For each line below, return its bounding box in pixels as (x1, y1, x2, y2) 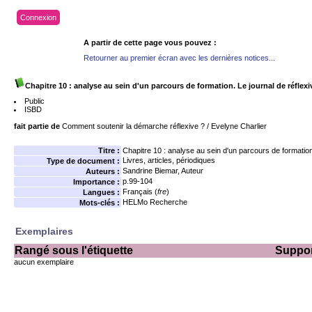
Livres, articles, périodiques (123, 156, 215, 164)
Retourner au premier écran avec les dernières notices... (84, 54, 275, 62)
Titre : (98, 146, 120, 155)
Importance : (73, 178, 120, 186)
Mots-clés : (79, 198, 120, 207)
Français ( (123, 187, 157, 196)
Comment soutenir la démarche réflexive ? (62, 122, 205, 130)
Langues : (83, 188, 120, 196)
